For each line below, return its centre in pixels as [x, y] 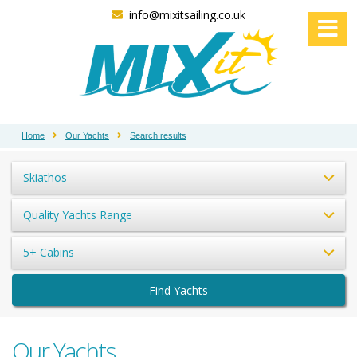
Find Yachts [178, 290]
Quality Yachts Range [78, 214]
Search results [158, 135]
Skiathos [45, 177]
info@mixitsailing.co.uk [187, 15]
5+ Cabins [49, 252]
